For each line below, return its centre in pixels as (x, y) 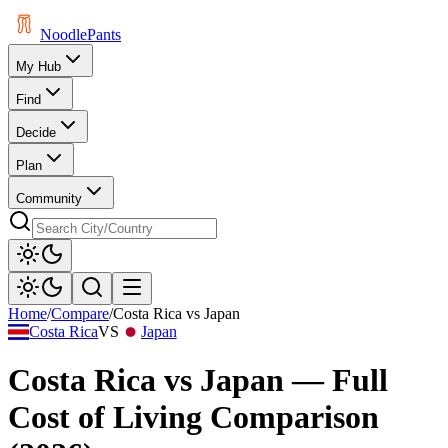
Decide (36, 132)
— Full (336, 380)
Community (49, 198)
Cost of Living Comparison (193, 417)
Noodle (63, 34)
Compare (80, 313)
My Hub (38, 66)
